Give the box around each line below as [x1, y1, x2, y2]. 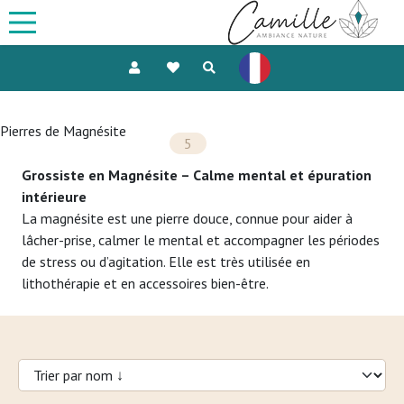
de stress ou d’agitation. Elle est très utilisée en [22, 252, 310, 271]
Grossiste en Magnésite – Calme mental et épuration [22, 166, 372, 184]
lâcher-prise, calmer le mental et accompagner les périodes [22, 231, 380, 249]
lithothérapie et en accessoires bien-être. [22, 274, 269, 292]
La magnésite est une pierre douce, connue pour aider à [22, 209, 353, 227]
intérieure [22, 188, 87, 206]
